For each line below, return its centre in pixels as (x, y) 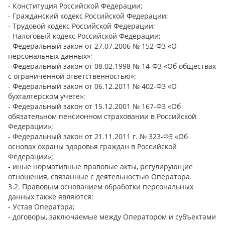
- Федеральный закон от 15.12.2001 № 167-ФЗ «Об (94, 106)
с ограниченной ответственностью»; (72, 76)
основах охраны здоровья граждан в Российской (92, 146)
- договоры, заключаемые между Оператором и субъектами (112, 216)
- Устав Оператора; (41, 206)
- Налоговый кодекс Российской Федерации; (84, 36)
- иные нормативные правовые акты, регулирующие (100, 166)
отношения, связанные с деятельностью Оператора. (100, 176)
